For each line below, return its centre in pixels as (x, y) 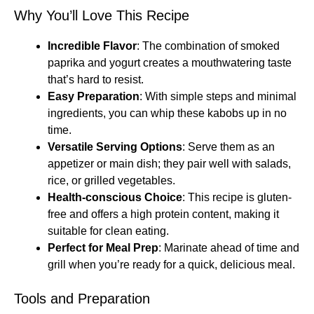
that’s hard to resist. (96, 80)
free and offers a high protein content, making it (163, 214)
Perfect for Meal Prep (103, 248)
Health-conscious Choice (115, 197)
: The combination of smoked (208, 46)
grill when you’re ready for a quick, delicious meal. (171, 265)
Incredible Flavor (92, 46)
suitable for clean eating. (108, 231)
